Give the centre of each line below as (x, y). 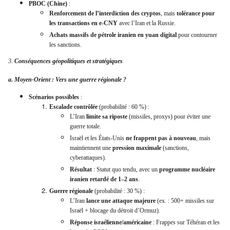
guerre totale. (85, 127)
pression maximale (137, 148)
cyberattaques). (88, 158)
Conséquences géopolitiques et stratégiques (69, 61)
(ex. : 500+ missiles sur (185, 201)
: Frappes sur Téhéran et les (186, 223)
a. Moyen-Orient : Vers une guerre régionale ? (67, 79)
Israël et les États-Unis (98, 138)
